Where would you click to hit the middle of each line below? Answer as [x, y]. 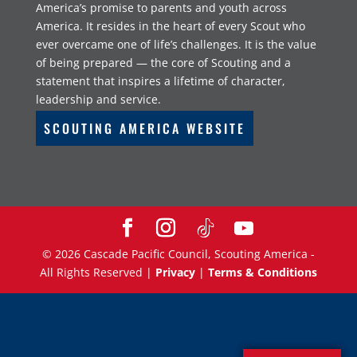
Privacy [175, 272]
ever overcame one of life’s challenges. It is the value [176, 45]
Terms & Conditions [262, 272]
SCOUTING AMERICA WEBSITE [144, 129]
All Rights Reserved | [97, 272]
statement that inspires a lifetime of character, [160, 81]
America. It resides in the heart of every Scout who [170, 26]
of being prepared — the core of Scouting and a [163, 63]
